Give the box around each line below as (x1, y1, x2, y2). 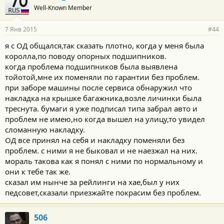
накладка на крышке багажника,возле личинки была (5, 93, 201, 103)
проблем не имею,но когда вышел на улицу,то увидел (5, 114, 205, 124)
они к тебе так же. (5, 166, 70, 176)
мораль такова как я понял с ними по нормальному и (5, 156, 203, 166)
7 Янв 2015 (5, 25, 37, 33)
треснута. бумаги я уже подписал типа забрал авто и (5, 103, 197, 113)
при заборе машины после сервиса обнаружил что (5, 82, 192, 92)
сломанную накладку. (5, 124, 85, 134)
